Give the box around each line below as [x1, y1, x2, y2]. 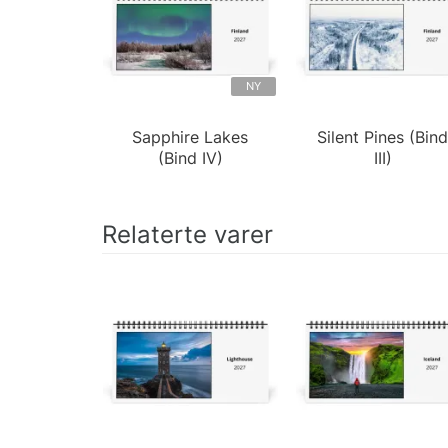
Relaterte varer [102, 219, 273, 249]
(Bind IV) [157, 147, 223, 168]
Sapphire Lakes [132, 126, 249, 147]
